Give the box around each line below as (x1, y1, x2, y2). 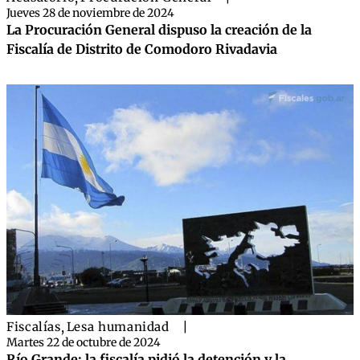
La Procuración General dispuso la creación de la (6, 22, 312, 38)
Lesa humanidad (66, 319, 170, 335)
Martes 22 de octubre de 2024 (6, 335, 161, 350)
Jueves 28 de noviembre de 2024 (6, 6, 174, 20)
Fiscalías (6, 319, 61, 335)
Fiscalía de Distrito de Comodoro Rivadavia (6, 41, 277, 57)
